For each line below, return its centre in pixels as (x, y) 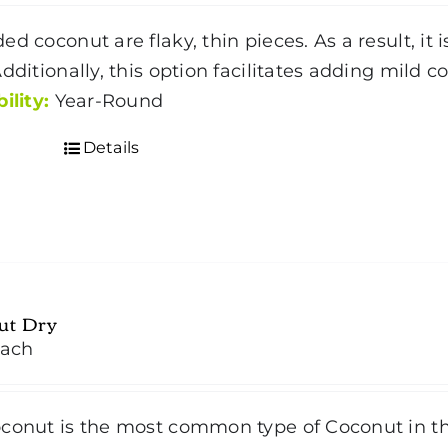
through (106, 51)
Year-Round (119, 100)
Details (111, 147)
